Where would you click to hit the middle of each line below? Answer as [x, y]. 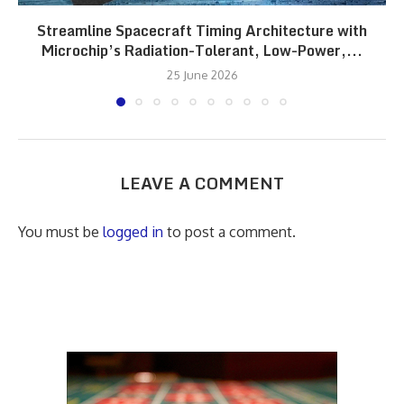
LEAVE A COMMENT [202, 184]
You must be [60, 232]
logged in [133, 232]
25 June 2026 [202, 75]
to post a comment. [230, 232]
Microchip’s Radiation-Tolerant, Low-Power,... [202, 51]
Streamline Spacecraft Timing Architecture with [202, 31]
